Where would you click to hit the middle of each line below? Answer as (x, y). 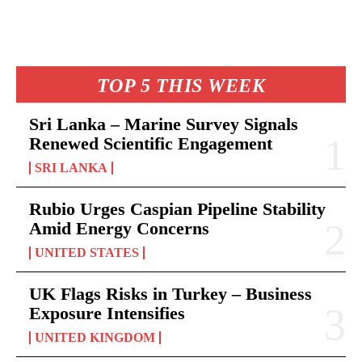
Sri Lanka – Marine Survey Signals (164, 124)
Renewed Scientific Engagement (151, 143)
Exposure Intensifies (107, 313)
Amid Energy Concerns (119, 228)
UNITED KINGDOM (95, 337)
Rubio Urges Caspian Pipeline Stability (177, 208)
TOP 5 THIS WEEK (181, 85)
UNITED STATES (87, 252)
